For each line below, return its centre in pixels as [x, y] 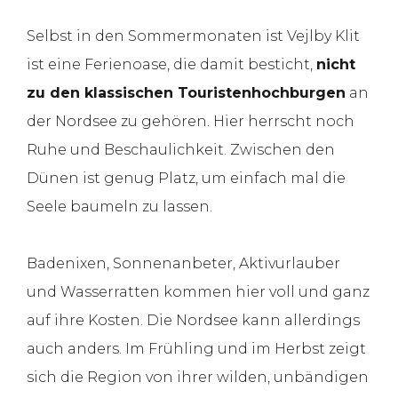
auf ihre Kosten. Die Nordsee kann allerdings [193, 320]
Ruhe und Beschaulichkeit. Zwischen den [181, 149]
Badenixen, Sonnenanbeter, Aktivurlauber [183, 263]
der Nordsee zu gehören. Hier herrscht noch [191, 121]
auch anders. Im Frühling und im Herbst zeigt [196, 348]
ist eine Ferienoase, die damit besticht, [171, 64]
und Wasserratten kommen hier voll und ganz [198, 291]
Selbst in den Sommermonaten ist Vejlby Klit [193, 36]
